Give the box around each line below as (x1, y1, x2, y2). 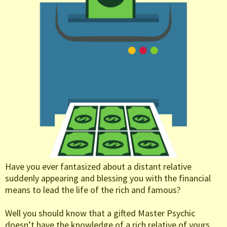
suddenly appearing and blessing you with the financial (5, 172, 211, 184)
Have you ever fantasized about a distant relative (5, 161, 192, 173)
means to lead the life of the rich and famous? (5, 184, 180, 196)
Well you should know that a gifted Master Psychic (5, 207, 195, 219)
